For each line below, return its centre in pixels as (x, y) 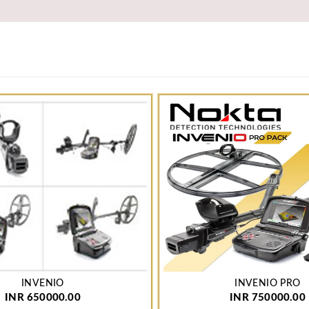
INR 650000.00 (43, 298)
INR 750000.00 (268, 298)
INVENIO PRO (268, 284)
